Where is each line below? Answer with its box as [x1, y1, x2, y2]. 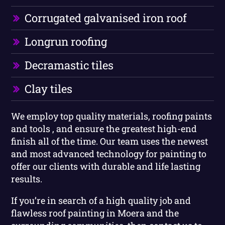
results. [11, 172, 43, 185]
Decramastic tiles [25, 57, 114, 72]
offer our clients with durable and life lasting [11, 160, 201, 172]
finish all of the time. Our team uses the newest [11, 135, 208, 147]
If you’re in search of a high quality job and [11, 194, 191, 206]
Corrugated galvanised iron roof [25, 10, 187, 25]
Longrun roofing [25, 34, 107, 49]
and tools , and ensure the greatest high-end [11, 122, 197, 135]
